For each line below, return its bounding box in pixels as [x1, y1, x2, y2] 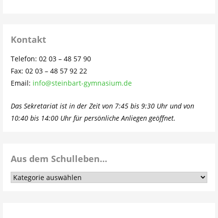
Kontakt [11, 33, 47, 45]
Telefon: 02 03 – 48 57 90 [11, 54, 91, 64]
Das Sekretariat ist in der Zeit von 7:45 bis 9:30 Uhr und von [11, 101, 195, 110]
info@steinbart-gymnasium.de [33, 78, 132, 88]
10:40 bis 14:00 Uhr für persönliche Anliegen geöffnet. [11, 113, 176, 123]
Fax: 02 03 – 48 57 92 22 [11, 66, 88, 76]
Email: [11, 78, 33, 88]
